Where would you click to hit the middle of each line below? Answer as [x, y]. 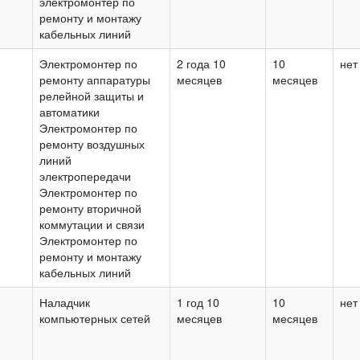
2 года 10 [201, 63]
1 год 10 [198, 302]
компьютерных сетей [95, 318]
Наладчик [65, 302]
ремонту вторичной [90, 208]
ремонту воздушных [92, 143]
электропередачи [85, 176]
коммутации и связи [92, 224]
